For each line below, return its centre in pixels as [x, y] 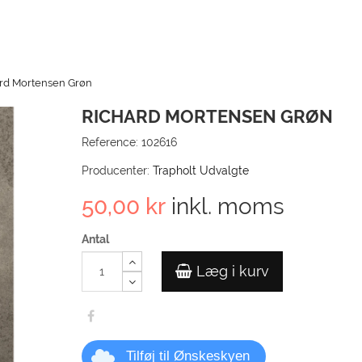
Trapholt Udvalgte [200, 170]
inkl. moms [225, 206]
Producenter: [115, 170]
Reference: [109, 142]
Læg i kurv [232, 271]
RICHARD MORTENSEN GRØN [207, 116]
